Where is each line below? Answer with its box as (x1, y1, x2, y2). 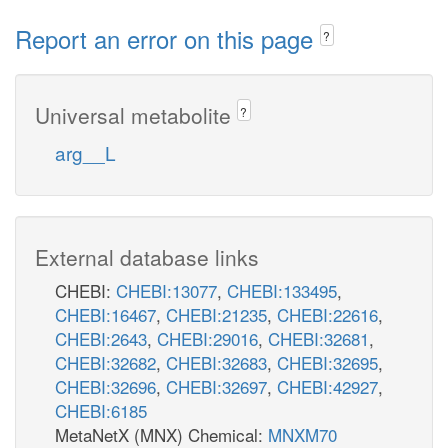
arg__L (55, 138, 116, 166)
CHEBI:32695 (277, 349, 378, 375)
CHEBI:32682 (55, 349, 156, 375)
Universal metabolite (35, 99, 237, 130)
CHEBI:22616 (277, 301, 378, 327)
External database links (35, 241, 259, 272)
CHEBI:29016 (157, 325, 258, 351)
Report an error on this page (15, 21, 320, 56)
